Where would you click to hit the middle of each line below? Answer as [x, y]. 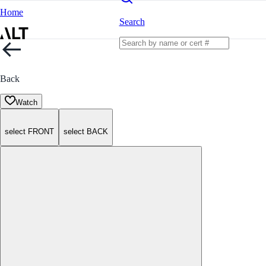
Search [132, 21]
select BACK [86, 132]
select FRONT [29, 132]
